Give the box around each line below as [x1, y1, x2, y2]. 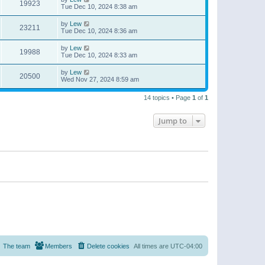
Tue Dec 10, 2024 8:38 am [61, 3, 137, 11]
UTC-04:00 [170, 242, 202, 250]
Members [45, 242, 72, 250]
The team [3, 242, 30, 250]
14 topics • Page [144, 94, 192, 102]
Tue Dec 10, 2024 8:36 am [61, 27, 137, 35]
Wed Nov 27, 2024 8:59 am [61, 76, 139, 83]
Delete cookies [87, 242, 130, 250]
